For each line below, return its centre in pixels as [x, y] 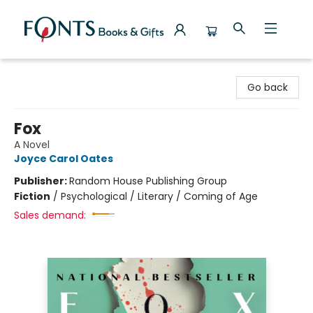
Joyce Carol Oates [64, 159]
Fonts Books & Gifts [57, 72]
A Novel [32, 145]
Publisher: [42, 181]
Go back [268, 87]
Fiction [32, 196]
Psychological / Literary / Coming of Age [159, 196]
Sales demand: [50, 215]
